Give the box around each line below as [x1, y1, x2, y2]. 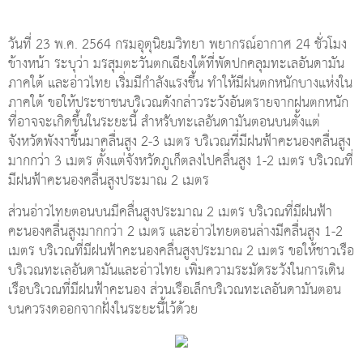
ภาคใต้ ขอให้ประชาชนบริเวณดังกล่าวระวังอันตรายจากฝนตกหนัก [8, 90, 348, 116]
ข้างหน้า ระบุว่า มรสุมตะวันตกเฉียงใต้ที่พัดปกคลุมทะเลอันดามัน [8, 51, 344, 77]
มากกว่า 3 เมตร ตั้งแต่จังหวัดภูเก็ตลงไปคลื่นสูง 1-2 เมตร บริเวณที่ [8, 148, 353, 174]
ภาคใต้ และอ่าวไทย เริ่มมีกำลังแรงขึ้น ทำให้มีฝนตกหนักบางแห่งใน [8, 70, 352, 96]
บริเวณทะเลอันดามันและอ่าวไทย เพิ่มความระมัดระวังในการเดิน [8, 258, 344, 284]
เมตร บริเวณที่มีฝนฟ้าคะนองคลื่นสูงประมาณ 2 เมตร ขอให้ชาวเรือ [8, 238, 354, 264]
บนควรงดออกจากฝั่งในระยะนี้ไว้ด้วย [8, 297, 198, 322]
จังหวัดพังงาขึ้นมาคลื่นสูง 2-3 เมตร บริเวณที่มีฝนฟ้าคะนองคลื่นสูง [8, 129, 351, 155]
